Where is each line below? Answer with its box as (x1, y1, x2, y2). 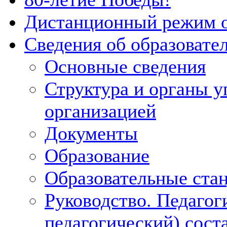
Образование (45, 145, 149, 167)
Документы (45, 123, 138, 144)
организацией (45, 100, 156, 122)
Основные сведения (45, 56, 206, 78)
